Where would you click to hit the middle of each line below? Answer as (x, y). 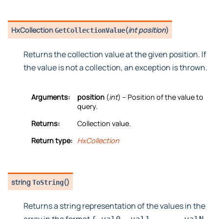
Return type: (52, 140)
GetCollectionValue (90, 31)
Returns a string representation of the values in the (114, 206)
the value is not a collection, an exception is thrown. (115, 67)
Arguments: (51, 97)
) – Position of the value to (161, 97)
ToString (48, 182)
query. (88, 106)
